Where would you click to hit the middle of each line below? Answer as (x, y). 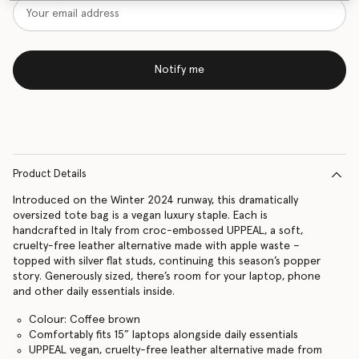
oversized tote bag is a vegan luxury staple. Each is (140, 216)
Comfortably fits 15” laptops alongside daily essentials (163, 335)
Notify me (179, 70)
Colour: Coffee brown (84, 320)
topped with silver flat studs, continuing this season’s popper (167, 261)
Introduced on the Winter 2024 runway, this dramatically (155, 200)
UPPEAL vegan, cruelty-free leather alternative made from (175, 350)
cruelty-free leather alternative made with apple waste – (156, 246)
